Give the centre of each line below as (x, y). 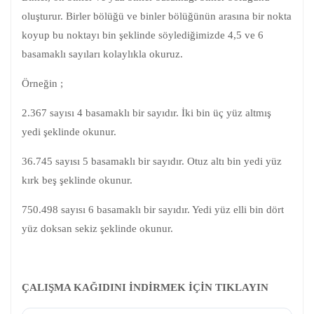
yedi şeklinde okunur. (69, 131)
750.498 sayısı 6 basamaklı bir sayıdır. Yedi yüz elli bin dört (153, 209)
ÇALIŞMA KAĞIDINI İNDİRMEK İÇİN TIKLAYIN (145, 287)
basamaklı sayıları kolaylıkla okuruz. (102, 54)
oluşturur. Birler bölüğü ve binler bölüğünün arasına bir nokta (157, 16)
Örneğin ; (42, 83)
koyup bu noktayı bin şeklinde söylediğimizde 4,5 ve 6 (143, 35)
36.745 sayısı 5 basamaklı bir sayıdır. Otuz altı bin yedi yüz (152, 161)
